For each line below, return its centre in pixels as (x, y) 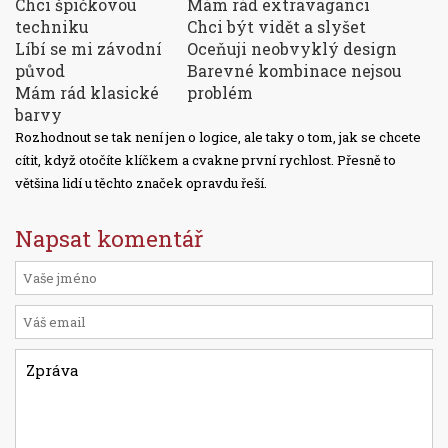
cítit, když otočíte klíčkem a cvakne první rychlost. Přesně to (205, 160)
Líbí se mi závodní (88, 49)
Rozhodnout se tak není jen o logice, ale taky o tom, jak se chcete (218, 137)
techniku (52, 27)
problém (220, 93)
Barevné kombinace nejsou (294, 71)
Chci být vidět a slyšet (276, 27)
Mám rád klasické (87, 93)
